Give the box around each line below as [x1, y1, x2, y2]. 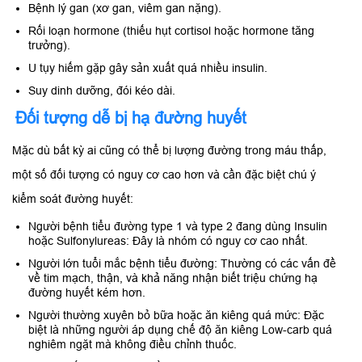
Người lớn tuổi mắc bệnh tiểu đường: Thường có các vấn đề [28, 257, 336, 271]
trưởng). [28, 39, 70, 53]
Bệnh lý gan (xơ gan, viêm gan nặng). [28, 2, 221, 15]
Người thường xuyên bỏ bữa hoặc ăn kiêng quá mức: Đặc [28, 309, 324, 322]
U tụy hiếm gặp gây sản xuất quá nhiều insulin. [28, 61, 267, 75]
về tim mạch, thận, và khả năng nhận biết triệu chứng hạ [28, 271, 318, 285]
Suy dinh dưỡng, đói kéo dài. [28, 84, 175, 98]
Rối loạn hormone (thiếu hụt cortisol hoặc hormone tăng [28, 24, 314, 38]
